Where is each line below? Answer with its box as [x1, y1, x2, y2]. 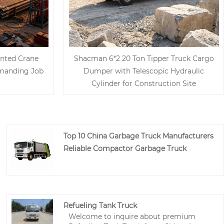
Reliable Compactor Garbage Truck [63, 143, 186, 153]
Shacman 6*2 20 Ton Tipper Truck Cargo [73, 53, 214, 63]
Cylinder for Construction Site [91, 78, 196, 88]
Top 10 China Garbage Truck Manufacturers [63, 131, 213, 140]
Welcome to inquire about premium [68, 212, 195, 221]
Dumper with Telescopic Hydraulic [83, 66, 204, 75]
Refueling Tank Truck [63, 201, 137, 210]
